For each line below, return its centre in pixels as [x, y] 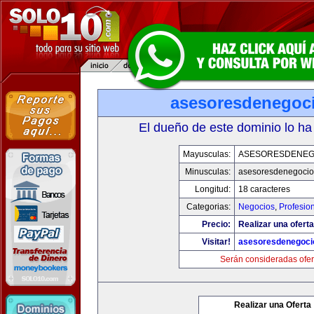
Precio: [216, 224]
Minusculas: [207, 172]
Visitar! [216, 242]
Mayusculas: [206, 154]
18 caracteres [264, 189]
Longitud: [212, 189]
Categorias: [208, 207]
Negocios [256, 207]
